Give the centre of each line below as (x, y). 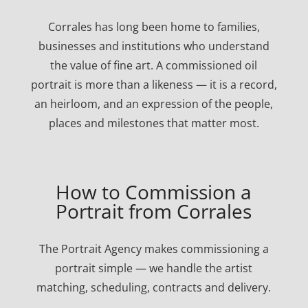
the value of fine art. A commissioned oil (154, 65)
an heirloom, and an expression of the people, (154, 103)
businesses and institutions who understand (154, 46)
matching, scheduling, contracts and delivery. (154, 287)
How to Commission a (154, 191)
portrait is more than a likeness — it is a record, (154, 84)
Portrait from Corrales (154, 211)
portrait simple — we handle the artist (154, 268)
